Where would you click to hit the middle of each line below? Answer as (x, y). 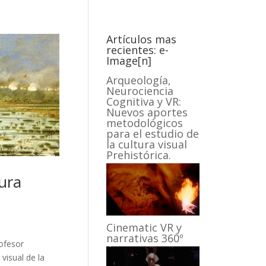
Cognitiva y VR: (144, 102)
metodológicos (145, 123)
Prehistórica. (139, 155)
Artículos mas (142, 39)
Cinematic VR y (144, 228)
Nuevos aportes (147, 112)
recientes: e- (138, 50)
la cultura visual (147, 144)
